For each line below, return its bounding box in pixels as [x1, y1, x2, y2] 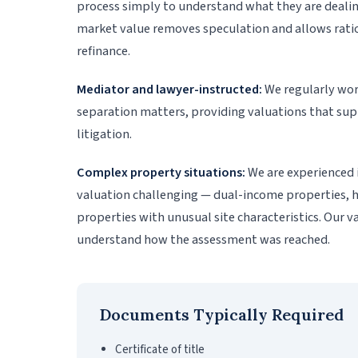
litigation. [77, 124, 132, 143]
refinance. [77, 41, 130, 60]
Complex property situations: [77, 162, 245, 181]
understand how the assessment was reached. [77, 229, 330, 249]
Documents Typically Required [99, 304, 344, 324]
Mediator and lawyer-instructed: [77, 79, 262, 98]
